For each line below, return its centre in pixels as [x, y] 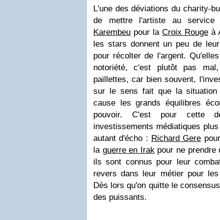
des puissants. [120, 197]
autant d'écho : [122, 138]
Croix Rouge [185, 32]
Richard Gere [176, 138]
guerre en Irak [128, 150]
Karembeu [112, 32]
